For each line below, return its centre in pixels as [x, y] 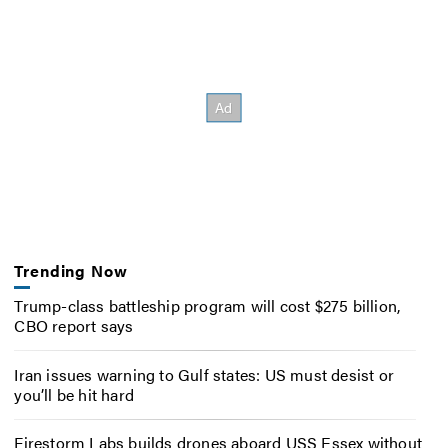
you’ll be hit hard [74, 394]
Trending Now [71, 271]
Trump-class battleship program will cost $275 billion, [207, 305]
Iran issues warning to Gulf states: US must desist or [204, 374]
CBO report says [74, 325]
